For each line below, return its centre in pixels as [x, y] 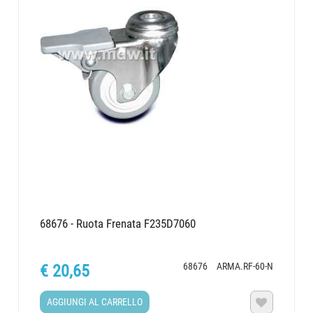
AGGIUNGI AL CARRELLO [95, 302]
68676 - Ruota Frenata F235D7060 [118, 223]
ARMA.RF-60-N [245, 267]
